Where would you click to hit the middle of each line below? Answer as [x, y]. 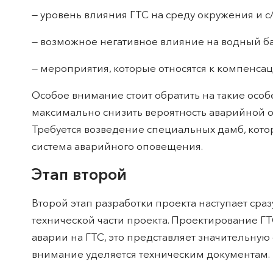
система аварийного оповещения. [117, 146]
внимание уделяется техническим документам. [151, 254]
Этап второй [79, 175]
